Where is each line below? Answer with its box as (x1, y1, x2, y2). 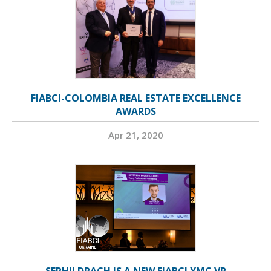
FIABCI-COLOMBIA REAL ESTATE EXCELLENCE (30, 91, 241, 105)
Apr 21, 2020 (108, 129, 163, 141)
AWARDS (115, 105, 156, 118)
